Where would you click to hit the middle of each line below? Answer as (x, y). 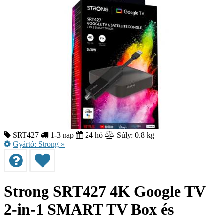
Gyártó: (25, 144)
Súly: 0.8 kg (135, 135)
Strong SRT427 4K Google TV (105, 191)
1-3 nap (61, 135)
